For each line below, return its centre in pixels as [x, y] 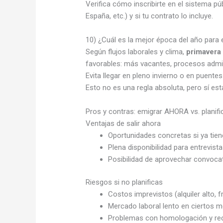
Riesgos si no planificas [124, 182]
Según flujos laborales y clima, [136, 52]
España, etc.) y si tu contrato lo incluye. [150, 16]
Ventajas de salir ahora [123, 123]
